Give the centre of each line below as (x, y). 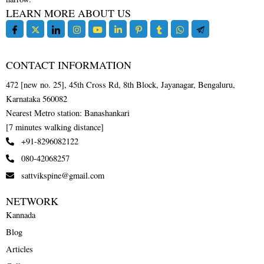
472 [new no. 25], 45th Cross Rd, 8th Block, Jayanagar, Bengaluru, (121, 85)
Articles (19, 249)
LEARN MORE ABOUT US (68, 13)
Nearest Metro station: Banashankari (68, 113)
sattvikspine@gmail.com (62, 176)
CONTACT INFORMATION (69, 65)
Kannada (21, 215)
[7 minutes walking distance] (55, 127)
